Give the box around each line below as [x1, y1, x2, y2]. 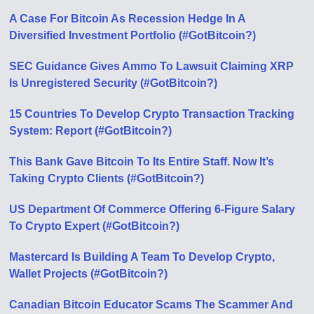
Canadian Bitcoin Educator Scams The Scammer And [9, 299, 294, 311]
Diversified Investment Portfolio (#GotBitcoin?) [9, 29, 257, 42]
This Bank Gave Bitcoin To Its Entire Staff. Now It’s [9, 156, 275, 168]
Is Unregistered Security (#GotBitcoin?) [9, 77, 218, 90]
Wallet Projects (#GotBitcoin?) [9, 268, 168, 280]
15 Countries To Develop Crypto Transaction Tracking [9, 108, 295, 121]
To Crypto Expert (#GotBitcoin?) [9, 220, 180, 233]
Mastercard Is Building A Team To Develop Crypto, [9, 251, 275, 264]
